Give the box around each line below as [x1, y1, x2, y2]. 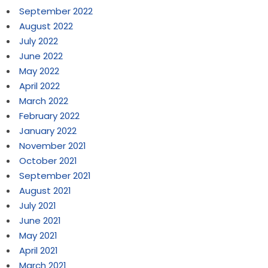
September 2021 [19, 169, 92, 182]
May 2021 [19, 229, 58, 242]
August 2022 [19, 20, 74, 33]
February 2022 [19, 109, 80, 123]
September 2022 [19, 5, 93, 18]
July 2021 [19, 199, 57, 212]
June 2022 [19, 50, 63, 63]
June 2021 [19, 214, 62, 227]
